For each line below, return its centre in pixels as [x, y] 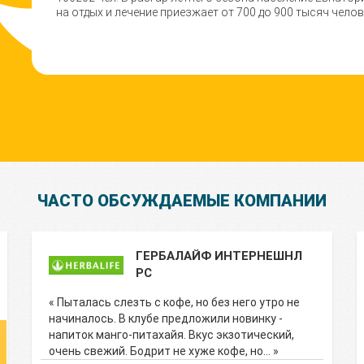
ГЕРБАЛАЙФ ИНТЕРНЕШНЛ [219, 256]
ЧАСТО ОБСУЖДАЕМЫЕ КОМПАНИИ [182, 201]
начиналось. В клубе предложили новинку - [166, 318]
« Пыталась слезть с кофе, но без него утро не [174, 302]
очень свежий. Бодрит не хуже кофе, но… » [164, 351]
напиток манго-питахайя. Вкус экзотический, [171, 335]
